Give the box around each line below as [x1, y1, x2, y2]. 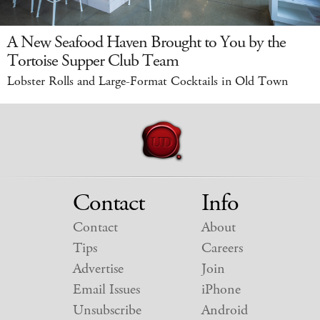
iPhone [201, 279, 241, 299]
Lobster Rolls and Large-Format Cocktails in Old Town [7, 72, 288, 90]
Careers [201, 238, 243, 258]
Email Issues [72, 279, 140, 299]
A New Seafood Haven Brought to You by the [7, 30, 286, 54]
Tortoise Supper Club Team [7, 49, 179, 72]
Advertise [72, 259, 124, 279]
